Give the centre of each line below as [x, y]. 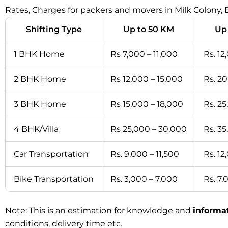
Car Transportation [51, 154]
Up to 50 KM [149, 29]
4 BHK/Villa [36, 129]
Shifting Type [54, 29]
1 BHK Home [39, 54]
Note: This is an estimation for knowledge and [99, 210]
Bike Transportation [54, 179]
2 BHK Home [40, 79]
